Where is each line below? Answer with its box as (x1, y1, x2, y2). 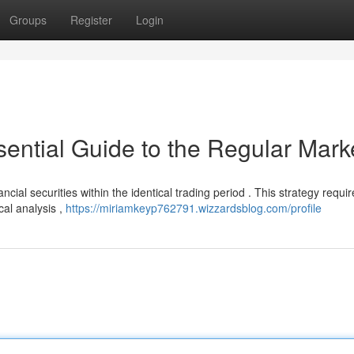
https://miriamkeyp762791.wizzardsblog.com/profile (66, 200, 322, 216)
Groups (9, 12, 47, 28)
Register (70, 12, 112, 28)
